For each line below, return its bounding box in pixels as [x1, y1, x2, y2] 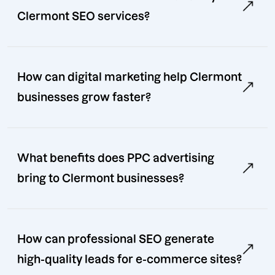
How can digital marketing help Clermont [17, 71, 242, 83]
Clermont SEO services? [17, 10, 150, 23]
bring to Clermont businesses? [17, 172, 184, 185]
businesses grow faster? [17, 91, 151, 104]
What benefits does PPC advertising [17, 152, 214, 165]
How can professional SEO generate [17, 233, 214, 246]
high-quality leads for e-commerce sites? [17, 254, 242, 266]
